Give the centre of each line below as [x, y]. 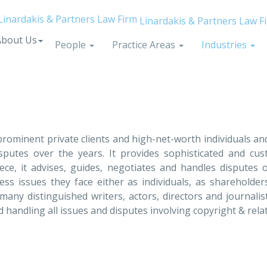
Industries [226, 45]
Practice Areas [145, 45]
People [72, 45]
